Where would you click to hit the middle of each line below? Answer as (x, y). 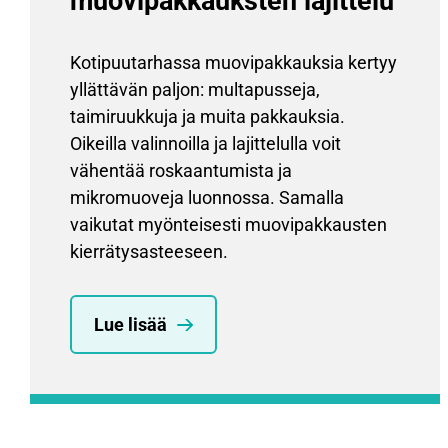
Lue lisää (130, 325)
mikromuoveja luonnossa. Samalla (207, 198)
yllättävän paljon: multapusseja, (195, 90)
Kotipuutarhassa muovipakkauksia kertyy (233, 63)
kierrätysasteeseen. (149, 252)
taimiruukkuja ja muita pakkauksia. (207, 117)
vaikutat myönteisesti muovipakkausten (228, 225)
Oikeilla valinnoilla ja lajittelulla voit (205, 144)
